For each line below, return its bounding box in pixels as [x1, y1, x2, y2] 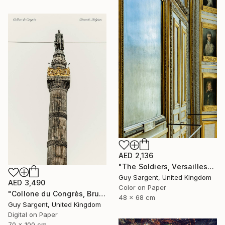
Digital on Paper [8, 210, 58, 219]
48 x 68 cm [119, 193, 155, 202]
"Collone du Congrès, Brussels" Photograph [98, 189, 105, 198]
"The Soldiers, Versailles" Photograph [207, 162, 214, 171]
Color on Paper [119, 183, 166, 192]
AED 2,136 [119, 151, 154, 160]
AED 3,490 [8, 178, 46, 187]
